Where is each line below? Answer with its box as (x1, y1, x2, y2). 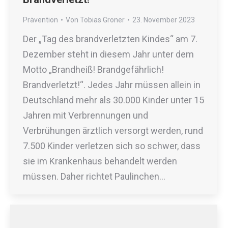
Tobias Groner (80, 16, 125, 24)
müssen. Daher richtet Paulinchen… (23, 171, 165, 182)
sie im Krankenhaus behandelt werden (23, 156, 177, 167)
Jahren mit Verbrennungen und (23, 110, 148, 121)
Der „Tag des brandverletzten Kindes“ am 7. (23, 34, 197, 45)
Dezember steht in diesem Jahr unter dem (23, 49, 194, 60)
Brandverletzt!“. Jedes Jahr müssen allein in (23, 79, 201, 91)
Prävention (23, 16, 58, 24)
